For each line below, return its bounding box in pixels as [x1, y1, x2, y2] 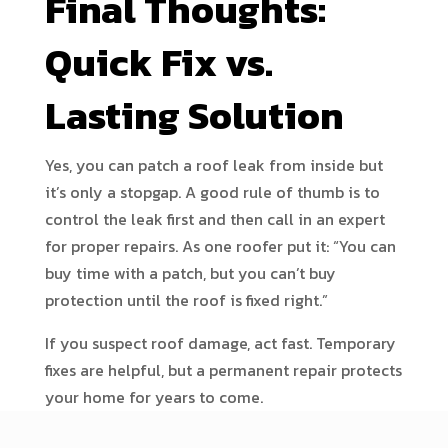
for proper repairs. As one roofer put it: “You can [44, 234, 396, 258]
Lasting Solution [44, 87, 344, 144]
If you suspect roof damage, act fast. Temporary [44, 331, 396, 355]
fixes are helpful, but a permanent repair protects [44, 358, 402, 382]
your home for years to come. [44, 385, 263, 409]
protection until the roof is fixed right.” [44, 288, 328, 312]
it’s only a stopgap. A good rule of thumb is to [44, 180, 380, 204]
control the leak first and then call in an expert [44, 207, 385, 231]
